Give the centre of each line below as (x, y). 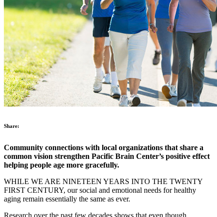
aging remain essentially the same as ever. (67, 199)
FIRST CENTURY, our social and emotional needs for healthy (100, 190)
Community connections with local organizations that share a (104, 148)
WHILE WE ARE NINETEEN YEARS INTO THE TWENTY (103, 182)
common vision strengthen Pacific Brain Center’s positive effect (107, 156)
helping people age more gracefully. (62, 165)
